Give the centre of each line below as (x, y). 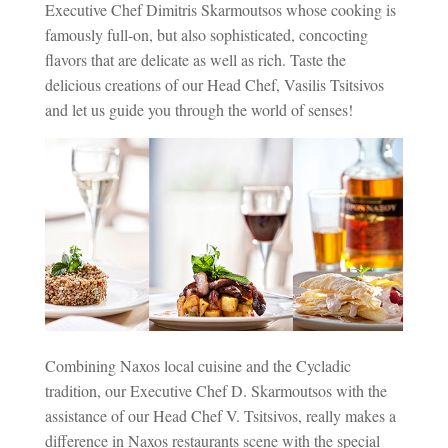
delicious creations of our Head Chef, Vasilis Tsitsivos (214, 84)
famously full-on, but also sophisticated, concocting (206, 34)
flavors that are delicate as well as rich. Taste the (195, 59)
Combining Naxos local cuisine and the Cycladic (197, 365)
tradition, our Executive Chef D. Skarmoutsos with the (215, 390)
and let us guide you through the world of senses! (198, 109)
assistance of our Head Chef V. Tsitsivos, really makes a (220, 415)
